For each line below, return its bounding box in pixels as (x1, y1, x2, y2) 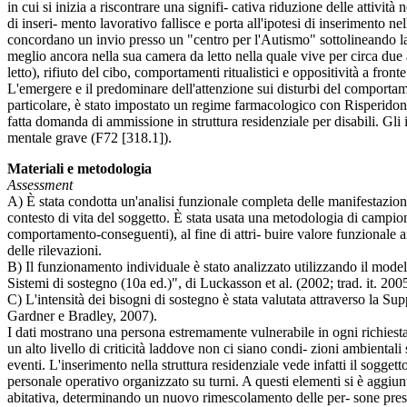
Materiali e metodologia (7, 161, 152, 177)
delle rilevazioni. (7, 243, 102, 259)
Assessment (7, 177, 73, 194)
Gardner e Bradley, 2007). (7, 308, 157, 324)
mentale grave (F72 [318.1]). (7, 130, 172, 146)
